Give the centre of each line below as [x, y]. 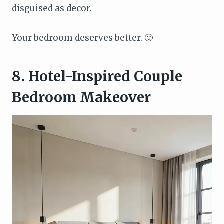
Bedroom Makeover [81, 98]
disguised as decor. [52, 9]
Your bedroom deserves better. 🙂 [82, 38]
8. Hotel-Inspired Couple [97, 77]
